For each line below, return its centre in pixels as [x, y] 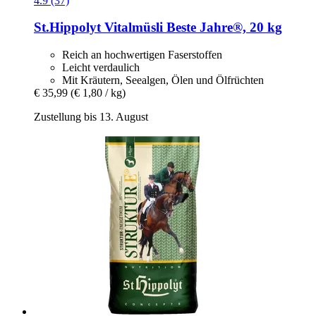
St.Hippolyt [67, 28]
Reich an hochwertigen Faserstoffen [142, 54]
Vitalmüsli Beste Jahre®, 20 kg [192, 28]
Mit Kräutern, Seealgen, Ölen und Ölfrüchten [163, 80]
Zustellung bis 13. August [91, 116]
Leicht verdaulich [101, 67]
